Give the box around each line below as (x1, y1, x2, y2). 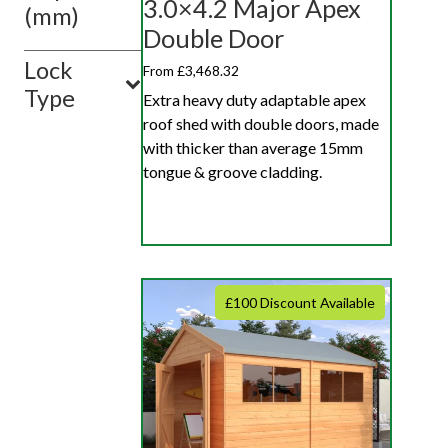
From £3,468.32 (143, 61, 239, 79)
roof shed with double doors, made (143, 113, 379, 133)
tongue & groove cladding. (143, 161, 322, 181)
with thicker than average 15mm (143, 137, 363, 157)
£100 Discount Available (225, 293, 375, 311)
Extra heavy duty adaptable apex (143, 89, 366, 109)
